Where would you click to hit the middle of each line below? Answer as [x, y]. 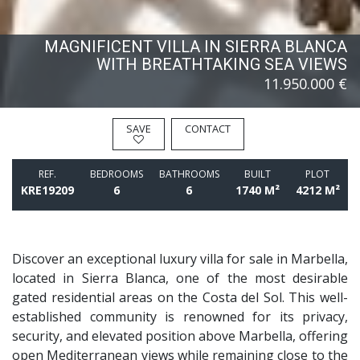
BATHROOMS [189, 174]
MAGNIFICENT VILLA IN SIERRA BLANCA [196, 47]
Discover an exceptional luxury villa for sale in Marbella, [180, 259]
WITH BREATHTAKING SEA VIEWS [222, 65]
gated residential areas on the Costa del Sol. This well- [180, 298]
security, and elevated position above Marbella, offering [180, 336]
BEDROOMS [116, 174]
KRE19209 [47, 190]
